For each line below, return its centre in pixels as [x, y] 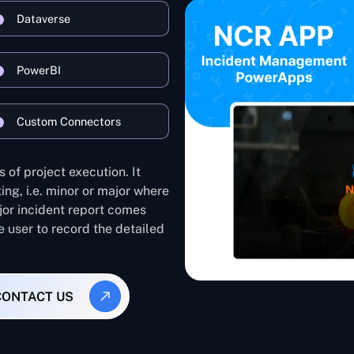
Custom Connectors [69, 121]
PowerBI [39, 70]
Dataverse [43, 19]
